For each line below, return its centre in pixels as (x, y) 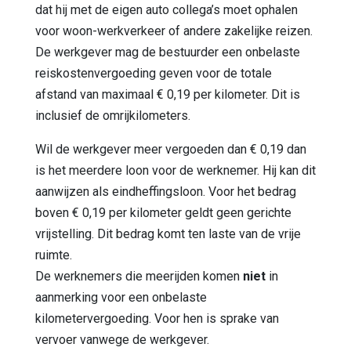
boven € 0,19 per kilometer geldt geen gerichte (163, 212)
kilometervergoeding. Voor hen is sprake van (157, 318)
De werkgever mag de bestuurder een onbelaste (168, 52)
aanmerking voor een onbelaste (121, 297)
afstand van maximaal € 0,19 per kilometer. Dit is (168, 94)
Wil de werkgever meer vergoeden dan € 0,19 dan (171, 149)
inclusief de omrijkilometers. (113, 115)
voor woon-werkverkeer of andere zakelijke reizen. (174, 31)
